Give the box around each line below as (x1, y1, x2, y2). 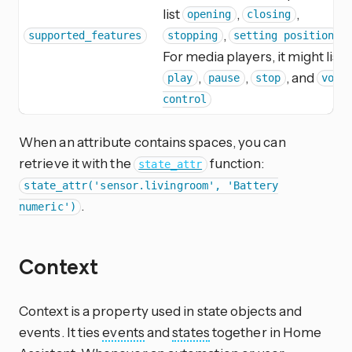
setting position (233, 29, 335, 42)
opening (187, 8, 232, 21)
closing (247, 8, 291, 21)
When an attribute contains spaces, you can (19, 134, 286, 151)
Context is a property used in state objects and (19, 302, 302, 319)
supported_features (28, 29, 142, 42)
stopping (167, 29, 218, 42)
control (163, 93, 207, 106)
